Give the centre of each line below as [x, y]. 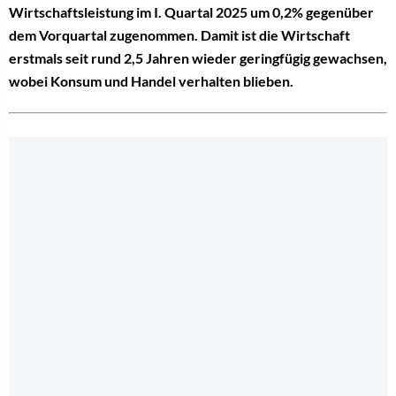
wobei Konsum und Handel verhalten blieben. [151, 81]
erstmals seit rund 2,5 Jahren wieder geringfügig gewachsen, [198, 58]
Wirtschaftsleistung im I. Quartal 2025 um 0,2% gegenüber [191, 12]
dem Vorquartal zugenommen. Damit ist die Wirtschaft [179, 35]
